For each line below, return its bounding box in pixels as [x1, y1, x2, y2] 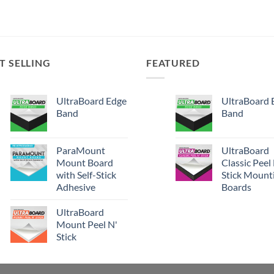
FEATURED [146, 57, 200, 69]
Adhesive [56, 180, 95, 193]
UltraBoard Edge [56, 94, 127, 106]
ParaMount [56, 144, 105, 156]
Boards [221, 180, 251, 193]
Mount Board [56, 156, 113, 168]
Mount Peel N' [56, 218, 117, 230]
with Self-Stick [56, 168, 116, 180]
